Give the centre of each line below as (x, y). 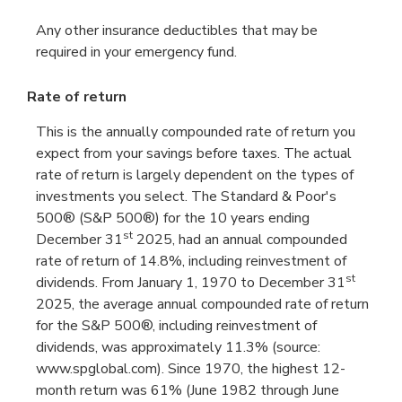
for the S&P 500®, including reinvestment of (176, 326)
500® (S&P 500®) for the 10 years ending (173, 218)
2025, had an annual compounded (240, 240)
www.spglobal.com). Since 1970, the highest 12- (191, 369)
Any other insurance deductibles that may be (177, 31)
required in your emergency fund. (136, 52)
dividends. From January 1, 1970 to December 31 (191, 283)
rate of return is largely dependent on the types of (195, 175)
